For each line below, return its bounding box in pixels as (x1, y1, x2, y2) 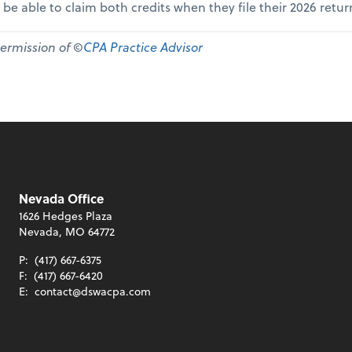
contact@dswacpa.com (35, 283, 151, 300)
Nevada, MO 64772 (19, 223, 115, 240)
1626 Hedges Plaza (19, 207, 112, 225)
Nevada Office (19, 189, 104, 208)
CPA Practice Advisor (83, 38, 203, 56)
